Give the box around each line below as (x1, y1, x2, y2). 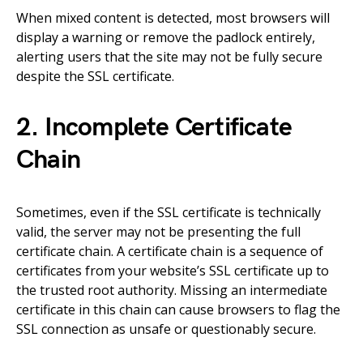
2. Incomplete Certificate (16, 112, 293, 143)
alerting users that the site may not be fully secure (16, 48, 322, 66)
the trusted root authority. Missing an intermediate (16, 281, 327, 299)
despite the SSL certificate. (16, 67, 174, 85)
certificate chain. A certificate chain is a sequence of (16, 242, 323, 260)
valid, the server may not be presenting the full (16, 223, 301, 241)
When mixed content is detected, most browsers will (16, 9, 330, 27)
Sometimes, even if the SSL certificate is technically (16, 203, 321, 221)
